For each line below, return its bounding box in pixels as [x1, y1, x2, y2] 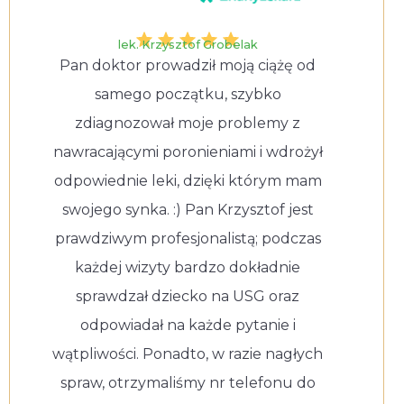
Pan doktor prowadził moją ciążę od [60, 56, 317, 74]
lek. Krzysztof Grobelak [117, 37, 258, 51]
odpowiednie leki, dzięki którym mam [53, 171, 322, 189]
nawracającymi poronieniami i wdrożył [52, 142, 323, 161]
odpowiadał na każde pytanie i [79, 316, 296, 334]
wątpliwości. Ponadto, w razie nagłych [52, 344, 324, 363]
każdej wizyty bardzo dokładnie [75, 258, 301, 276]
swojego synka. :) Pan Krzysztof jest [61, 200, 314, 218]
